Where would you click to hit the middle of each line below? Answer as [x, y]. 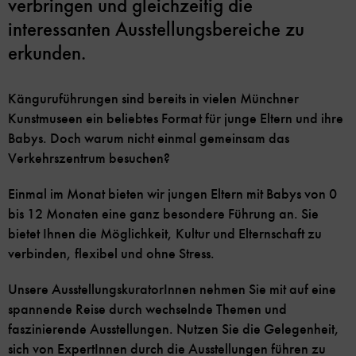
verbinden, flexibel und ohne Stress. [111, 254]
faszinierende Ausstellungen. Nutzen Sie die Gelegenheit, [174, 329]
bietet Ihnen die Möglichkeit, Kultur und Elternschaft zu [165, 234]
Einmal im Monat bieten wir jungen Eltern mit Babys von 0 [172, 194]
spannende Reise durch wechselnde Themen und [147, 310]
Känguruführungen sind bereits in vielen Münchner [153, 99]
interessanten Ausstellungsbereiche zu [156, 30]
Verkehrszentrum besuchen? [89, 159]
